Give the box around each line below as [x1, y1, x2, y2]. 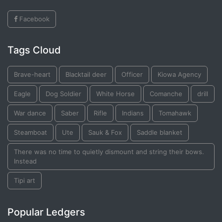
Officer [121, 70, 143, 78]
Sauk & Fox [88, 128, 122, 136]
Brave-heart [14, 70, 51, 78]
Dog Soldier [46, 89, 81, 98]
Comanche [150, 89, 182, 98]
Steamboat [14, 128, 47, 136]
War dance [14, 109, 46, 117]
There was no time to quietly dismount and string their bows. [14, 147, 204, 156]
